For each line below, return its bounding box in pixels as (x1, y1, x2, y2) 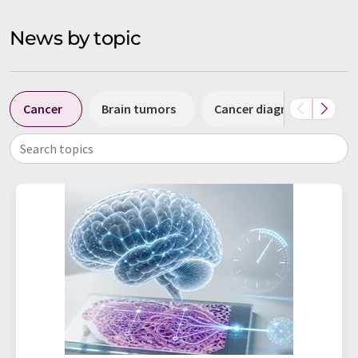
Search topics (20, 140, 93, 157)
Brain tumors (101, 100, 176, 117)
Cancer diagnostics (214, 100, 322, 117)
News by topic (10, 26, 141, 50)
